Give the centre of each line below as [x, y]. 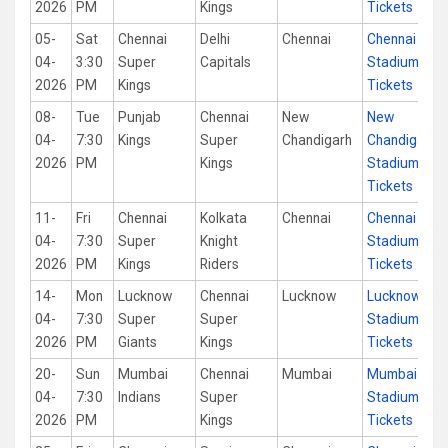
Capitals [225, 62]
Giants [137, 342]
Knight [219, 241]
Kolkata [223, 218]
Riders [219, 264]
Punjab [139, 117]
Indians [139, 397]
